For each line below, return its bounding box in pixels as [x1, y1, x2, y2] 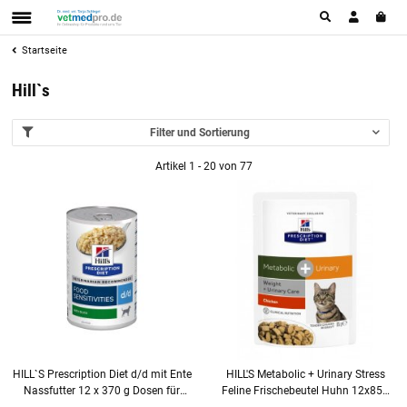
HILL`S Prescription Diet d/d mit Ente [12, 367, 192, 381]
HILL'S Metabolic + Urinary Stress [225, 367, 385, 381]
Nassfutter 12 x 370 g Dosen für [24, 383, 180, 397]
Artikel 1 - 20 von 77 [154, 159, 253, 173]
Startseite [22, 45, 67, 57]
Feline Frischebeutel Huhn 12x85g [222, 383, 389, 397]
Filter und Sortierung [149, 125, 250, 139]
